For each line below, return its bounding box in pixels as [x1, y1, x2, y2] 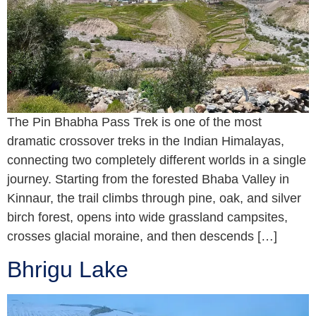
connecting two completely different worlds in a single [7, 153, 306, 167]
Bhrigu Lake [7, 257, 128, 283]
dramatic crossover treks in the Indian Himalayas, [7, 134, 284, 148]
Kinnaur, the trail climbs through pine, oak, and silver [7, 191, 301, 205]
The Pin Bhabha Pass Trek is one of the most [7, 115, 262, 129]
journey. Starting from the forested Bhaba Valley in [7, 172, 289, 186]
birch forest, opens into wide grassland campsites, [7, 210, 288, 224]
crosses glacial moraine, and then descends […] [7, 229, 277, 243]
